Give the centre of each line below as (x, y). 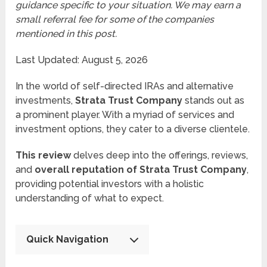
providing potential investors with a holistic (110, 184)
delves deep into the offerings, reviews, (160, 156)
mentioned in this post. (66, 34)
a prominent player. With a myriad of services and (125, 115)
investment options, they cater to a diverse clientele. (133, 129)
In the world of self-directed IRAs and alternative (125, 86)
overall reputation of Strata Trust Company (141, 170)
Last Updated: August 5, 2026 (82, 60)
